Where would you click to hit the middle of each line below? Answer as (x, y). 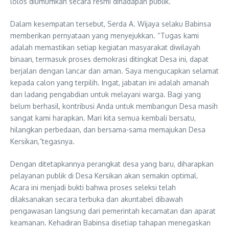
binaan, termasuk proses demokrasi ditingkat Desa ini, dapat (109, 59)
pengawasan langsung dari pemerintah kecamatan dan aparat (113, 211)
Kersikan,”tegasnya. (42, 141)
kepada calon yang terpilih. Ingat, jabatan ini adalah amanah (110, 82)
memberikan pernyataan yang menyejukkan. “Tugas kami (105, 35)
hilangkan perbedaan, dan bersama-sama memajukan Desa (108, 129)
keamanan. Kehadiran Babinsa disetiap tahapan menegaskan (110, 222)
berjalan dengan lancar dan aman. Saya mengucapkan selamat (114, 71)
